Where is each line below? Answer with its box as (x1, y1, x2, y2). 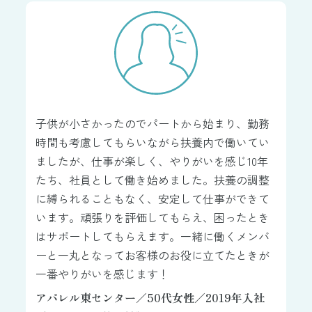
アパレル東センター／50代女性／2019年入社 (36, 288, 265, 306)
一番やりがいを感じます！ (36, 265, 170, 282)
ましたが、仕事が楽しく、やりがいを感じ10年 (36, 152, 269, 169)
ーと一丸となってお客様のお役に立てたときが (36, 246, 270, 263)
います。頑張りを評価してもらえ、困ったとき (36, 208, 270, 226)
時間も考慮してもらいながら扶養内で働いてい (36, 133, 270, 150)
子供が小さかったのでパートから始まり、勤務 (36, 114, 270, 132)
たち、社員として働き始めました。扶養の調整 (36, 171, 270, 188)
